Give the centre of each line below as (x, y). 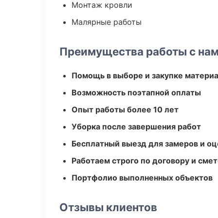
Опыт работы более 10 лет (125, 109)
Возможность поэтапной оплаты (136, 92)
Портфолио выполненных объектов (142, 178)
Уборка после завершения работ (136, 127)
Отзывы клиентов (108, 207)
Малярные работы (107, 22)
